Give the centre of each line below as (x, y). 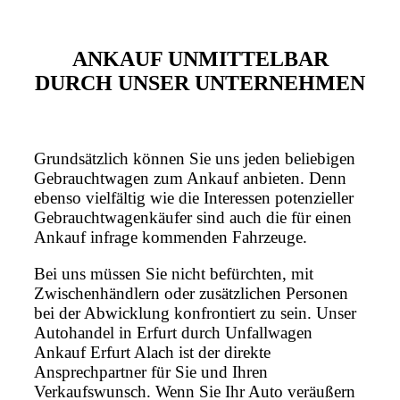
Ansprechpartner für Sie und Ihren (151, 372)
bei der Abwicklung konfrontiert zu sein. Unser (195, 313)
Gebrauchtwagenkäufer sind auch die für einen (193, 218)
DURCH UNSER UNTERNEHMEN (200, 83)
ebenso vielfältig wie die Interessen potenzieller (194, 198)
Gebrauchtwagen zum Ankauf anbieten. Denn (190, 179)
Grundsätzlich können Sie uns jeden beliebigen (195, 159)
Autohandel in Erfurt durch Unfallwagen (173, 333)
